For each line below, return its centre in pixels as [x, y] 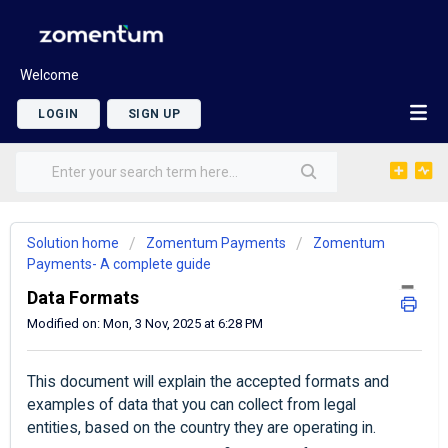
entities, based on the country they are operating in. [201, 428]
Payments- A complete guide [119, 264]
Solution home [74, 243]
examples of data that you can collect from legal [191, 405]
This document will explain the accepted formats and [208, 382]
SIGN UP [153, 113]
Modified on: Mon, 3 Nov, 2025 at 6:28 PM [145, 323]
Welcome [49, 74]
